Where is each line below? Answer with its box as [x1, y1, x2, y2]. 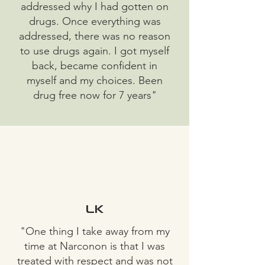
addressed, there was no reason [19, 30, 170, 43]
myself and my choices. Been [27, 74, 163, 87]
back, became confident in [32, 59, 157, 72]
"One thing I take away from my [20, 225, 170, 238]
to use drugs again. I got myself [20, 44, 169, 57]
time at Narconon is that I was [24, 240, 165, 253]
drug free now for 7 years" [33, 89, 157, 102]
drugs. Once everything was [28, 15, 161, 28]
